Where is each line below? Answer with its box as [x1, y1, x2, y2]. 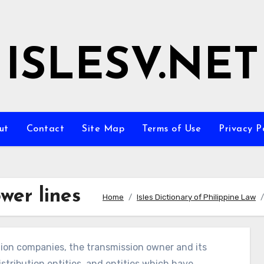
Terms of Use [142, 124, 201, 134]
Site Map [82, 124, 124, 134]
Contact [26, 124, 64, 134]
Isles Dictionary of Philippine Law [137, 192, 256, 202]
